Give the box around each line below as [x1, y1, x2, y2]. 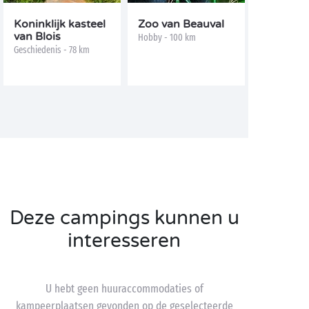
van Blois [14, 30, 61, 43]
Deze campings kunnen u [9, 206, 239, 230]
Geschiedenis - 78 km [14, 44, 90, 56]
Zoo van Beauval [138, 17, 224, 31]
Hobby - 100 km [138, 32, 196, 43]
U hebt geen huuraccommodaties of [45, 281, 203, 296]
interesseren [68, 229, 181, 252]
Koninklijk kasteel [14, 17, 106, 31]
